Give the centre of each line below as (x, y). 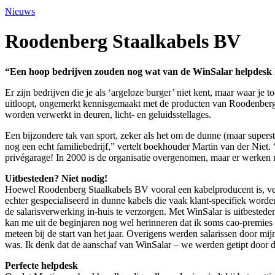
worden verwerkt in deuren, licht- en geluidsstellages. (108, 114)
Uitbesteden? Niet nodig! (56, 178)
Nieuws (20, 11)
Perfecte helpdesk (41, 265)
